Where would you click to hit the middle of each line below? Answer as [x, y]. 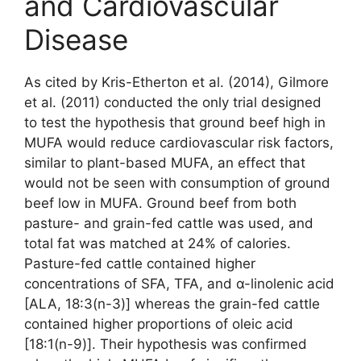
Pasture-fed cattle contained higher [140, 263]
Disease [76, 39]
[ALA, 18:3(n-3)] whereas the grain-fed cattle [172, 303]
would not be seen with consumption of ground [177, 183]
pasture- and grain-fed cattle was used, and [169, 223]
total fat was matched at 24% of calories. [158, 243]
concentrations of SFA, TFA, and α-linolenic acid [179, 283]
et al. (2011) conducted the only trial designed [173, 102]
